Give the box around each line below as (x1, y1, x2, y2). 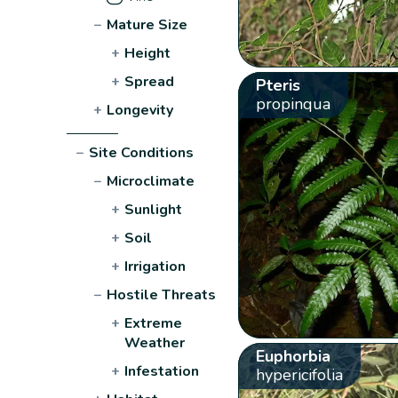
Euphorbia (255, 345, 330, 367)
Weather (124, 332, 186, 353)
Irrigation (124, 256, 187, 276)
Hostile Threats (107, 284, 217, 305)
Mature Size (107, 14, 188, 35)
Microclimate (107, 171, 195, 191)
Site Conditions (89, 142, 195, 163)
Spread (124, 71, 175, 92)
